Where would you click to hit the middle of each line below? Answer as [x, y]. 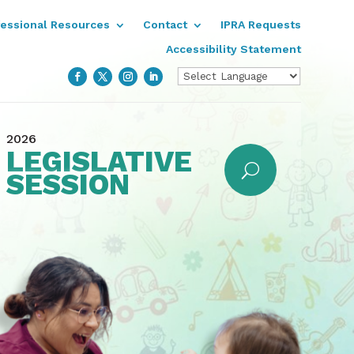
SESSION [68, 184]
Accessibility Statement [233, 49]
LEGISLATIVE [100, 161]
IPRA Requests [260, 24]
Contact [165, 24]
